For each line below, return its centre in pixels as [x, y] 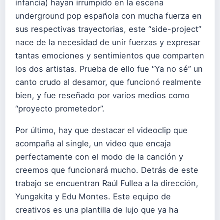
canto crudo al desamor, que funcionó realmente [108, 82]
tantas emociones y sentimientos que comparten [110, 55]
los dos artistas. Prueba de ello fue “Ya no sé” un [109, 69]
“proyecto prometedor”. [60, 108]
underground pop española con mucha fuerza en [109, 15]
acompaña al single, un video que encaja [93, 143]
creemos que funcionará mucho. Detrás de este [107, 170]
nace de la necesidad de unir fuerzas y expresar [108, 42]
